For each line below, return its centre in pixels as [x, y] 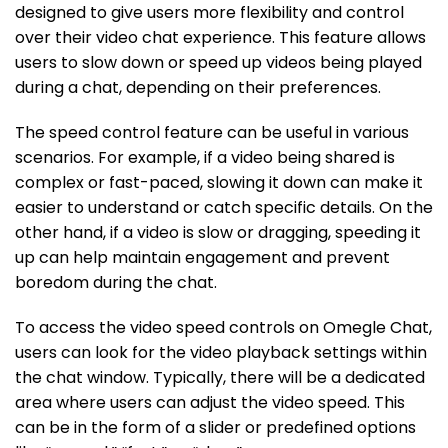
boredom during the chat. [116, 282]
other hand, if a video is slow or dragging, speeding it [218, 232]
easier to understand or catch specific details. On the [224, 207]
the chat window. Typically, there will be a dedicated [220, 377]
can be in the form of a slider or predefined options [215, 427]
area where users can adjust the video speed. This [210, 402]
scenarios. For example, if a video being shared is [205, 157]
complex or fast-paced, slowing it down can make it [219, 182]
